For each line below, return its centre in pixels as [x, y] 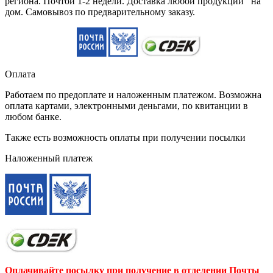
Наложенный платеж [49, 158]
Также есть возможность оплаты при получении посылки [125, 138]
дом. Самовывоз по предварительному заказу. [100, 12]
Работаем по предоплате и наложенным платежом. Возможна [133, 95]
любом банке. [33, 117]
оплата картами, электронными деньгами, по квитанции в [126, 106]
